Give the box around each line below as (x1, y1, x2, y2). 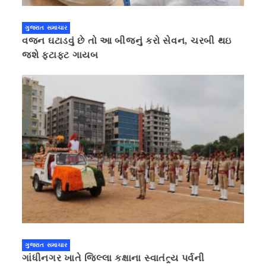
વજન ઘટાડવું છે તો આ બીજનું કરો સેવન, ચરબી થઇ (22, 36, 232, 46)
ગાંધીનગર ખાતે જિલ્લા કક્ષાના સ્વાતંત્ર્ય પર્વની (22, 252, 205, 263)
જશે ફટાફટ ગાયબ (22, 50, 99, 61)
